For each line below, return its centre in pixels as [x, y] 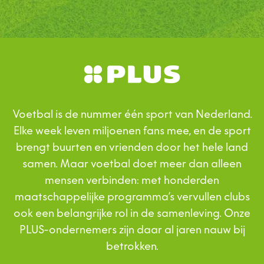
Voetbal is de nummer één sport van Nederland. [132, 114]
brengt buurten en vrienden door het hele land [132, 147]
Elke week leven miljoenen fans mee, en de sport [132, 131]
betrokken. [132, 246]
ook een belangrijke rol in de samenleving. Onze [132, 213]
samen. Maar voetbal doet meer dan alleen [132, 164]
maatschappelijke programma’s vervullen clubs [132, 197]
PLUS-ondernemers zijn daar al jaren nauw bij [132, 230]
